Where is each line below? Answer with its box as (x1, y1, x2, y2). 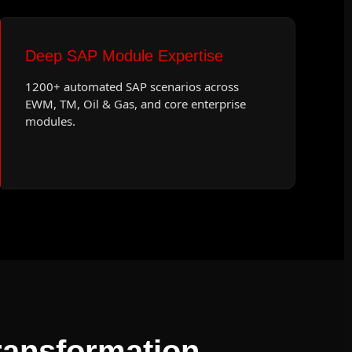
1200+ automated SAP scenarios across (25, 79, 239, 94)
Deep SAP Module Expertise (25, 47, 223, 64)
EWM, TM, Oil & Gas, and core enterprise (25, 96, 246, 112)
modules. (25, 113, 75, 129)
